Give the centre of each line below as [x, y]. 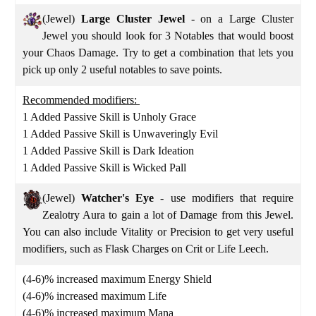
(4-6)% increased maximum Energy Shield [117, 279]
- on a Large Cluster [242, 18]
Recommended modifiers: [81, 99]
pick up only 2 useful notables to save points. [124, 69]
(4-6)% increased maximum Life [95, 296]
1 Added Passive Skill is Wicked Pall [104, 167]
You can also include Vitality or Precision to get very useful [158, 231]
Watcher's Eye [115, 197]
